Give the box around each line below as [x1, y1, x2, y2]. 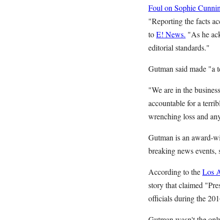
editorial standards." [148, 42, 210, 53]
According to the [148, 166, 202, 177]
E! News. [156, 29, 186, 39]
